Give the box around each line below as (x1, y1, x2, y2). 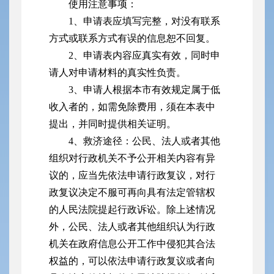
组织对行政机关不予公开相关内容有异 (49, 153, 215, 164)
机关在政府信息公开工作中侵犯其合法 (49, 239, 215, 250)
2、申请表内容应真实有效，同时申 (68, 50, 220, 61)
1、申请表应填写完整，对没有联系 (68, 16, 220, 27)
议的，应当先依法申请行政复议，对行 (49, 170, 215, 181)
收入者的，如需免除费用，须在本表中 (49, 102, 215, 113)
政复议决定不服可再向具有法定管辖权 (49, 187, 215, 198)
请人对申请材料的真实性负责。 (49, 67, 186, 78)
